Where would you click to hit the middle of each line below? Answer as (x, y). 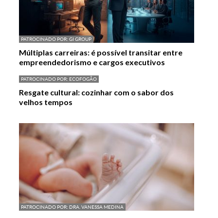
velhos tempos (46, 102)
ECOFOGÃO (83, 79)
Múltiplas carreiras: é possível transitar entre (101, 52)
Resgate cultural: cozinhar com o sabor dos (96, 92)
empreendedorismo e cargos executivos (92, 62)
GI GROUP (80, 39)
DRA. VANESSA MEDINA (96, 207)
